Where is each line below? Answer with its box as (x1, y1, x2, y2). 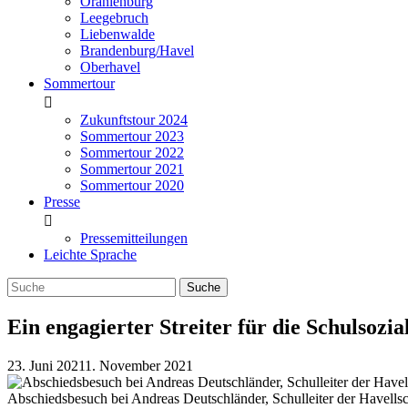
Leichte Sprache (44, 247, 137, 262)
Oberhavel (80, 59, 140, 75)
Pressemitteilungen (80, 230, 188, 246)
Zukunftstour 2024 (80, 112, 188, 127)
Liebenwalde (80, 26, 155, 42)
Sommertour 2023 (80, 128, 184, 144)
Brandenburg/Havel (80, 43, 194, 58)
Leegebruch (80, 10, 148, 25)
